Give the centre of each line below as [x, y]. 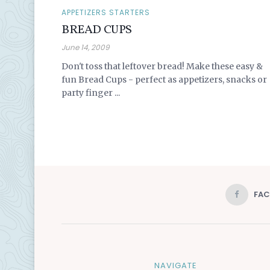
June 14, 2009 [86, 47]
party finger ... [91, 93]
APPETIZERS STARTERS [106, 12]
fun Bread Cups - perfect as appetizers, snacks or [164, 79]
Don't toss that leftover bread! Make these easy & [162, 66]
